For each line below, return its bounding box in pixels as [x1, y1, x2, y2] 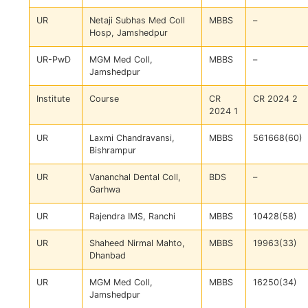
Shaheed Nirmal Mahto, [89, 238, 185, 249]
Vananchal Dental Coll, [89, 172, 181, 183]
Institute [36, 93, 70, 104]
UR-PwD [36, 54, 71, 65]
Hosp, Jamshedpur [89, 27, 168, 38]
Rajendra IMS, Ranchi [89, 211, 175, 222]
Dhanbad [89, 250, 126, 261]
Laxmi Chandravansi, [89, 133, 175, 144]
